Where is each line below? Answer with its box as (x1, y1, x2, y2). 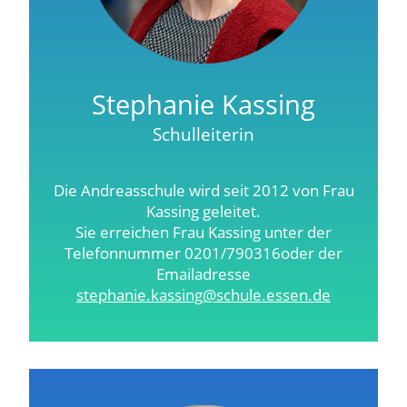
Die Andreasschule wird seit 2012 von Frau (53, 180, 354, 201)
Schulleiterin (153, 123, 254, 146)
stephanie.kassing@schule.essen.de (76, 284, 331, 305)
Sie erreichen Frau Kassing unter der (75, 222, 332, 243)
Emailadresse (156, 263, 251, 284)
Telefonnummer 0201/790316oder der (65, 243, 342, 263)
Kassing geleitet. (146, 201, 261, 222)
